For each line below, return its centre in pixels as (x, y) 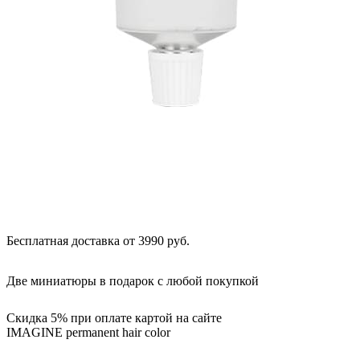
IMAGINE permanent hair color (88, 332)
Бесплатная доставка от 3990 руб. (98, 241)
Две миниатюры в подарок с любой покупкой (133, 281)
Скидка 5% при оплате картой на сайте (114, 318)
